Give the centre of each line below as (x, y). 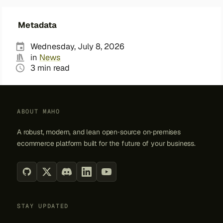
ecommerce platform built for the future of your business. (106, 144)
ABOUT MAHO (39, 112)
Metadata (37, 25)
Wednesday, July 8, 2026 (78, 47)
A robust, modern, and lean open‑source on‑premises (99, 132)
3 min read (50, 68)
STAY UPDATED (43, 206)
